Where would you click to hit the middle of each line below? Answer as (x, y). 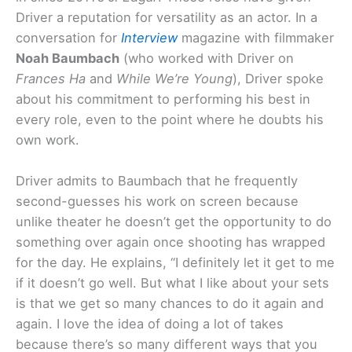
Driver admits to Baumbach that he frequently (157, 180)
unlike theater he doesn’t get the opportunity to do (174, 221)
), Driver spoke (278, 78)
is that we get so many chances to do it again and (170, 303)
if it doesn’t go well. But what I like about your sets (172, 282)
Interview (149, 37)
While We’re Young (174, 78)
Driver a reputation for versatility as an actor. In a (167, 17)
